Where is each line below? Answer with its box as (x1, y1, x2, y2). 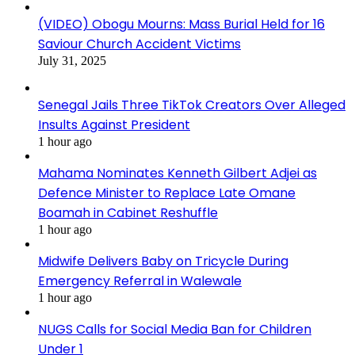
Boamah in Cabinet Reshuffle (38, 203, 218, 222)
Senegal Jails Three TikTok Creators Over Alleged (38, 95, 345, 114)
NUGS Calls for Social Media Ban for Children (38, 319, 311, 338)
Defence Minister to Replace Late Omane (38, 183, 296, 202)
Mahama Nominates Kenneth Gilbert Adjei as (38, 163, 317, 182)
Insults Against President (38, 115, 190, 134)
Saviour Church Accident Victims (38, 34, 241, 53)
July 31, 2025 (38, 53, 106, 67)
